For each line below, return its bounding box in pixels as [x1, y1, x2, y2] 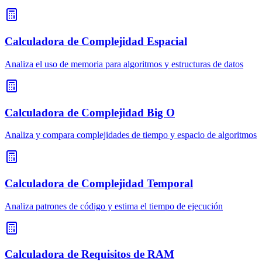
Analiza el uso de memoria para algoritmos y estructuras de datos [5, 58, 243, 69]
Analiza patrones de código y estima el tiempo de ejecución [5, 201, 223, 211]
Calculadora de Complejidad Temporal [5, 177, 193, 190]
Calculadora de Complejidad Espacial [5, 35, 187, 48]
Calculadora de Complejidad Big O [5, 106, 175, 119]
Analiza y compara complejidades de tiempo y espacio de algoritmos [5, 130, 257, 140]
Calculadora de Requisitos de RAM [5, 248, 174, 261]
